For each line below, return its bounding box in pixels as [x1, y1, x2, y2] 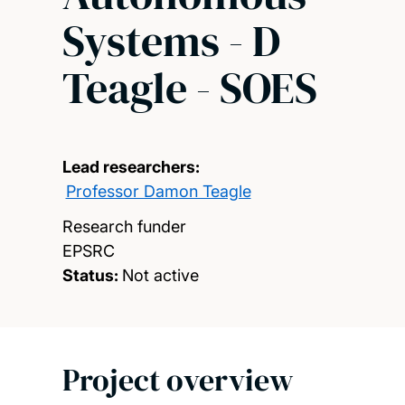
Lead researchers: [61, 156, 200, 176]
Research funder [61, 216, 186, 236]
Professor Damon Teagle [65, 181, 251, 201]
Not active [121, 265, 199, 285]
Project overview [61, 358, 294, 400]
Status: [61, 265, 118, 285]
